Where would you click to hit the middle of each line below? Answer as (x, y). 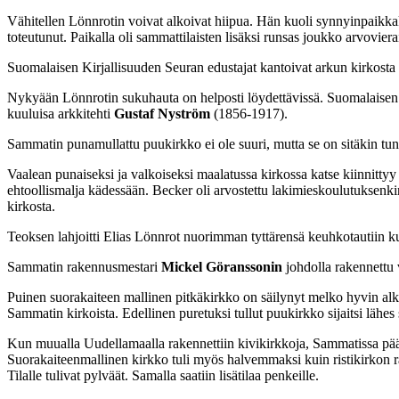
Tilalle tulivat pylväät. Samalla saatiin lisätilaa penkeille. (163, 375)
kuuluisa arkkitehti (61, 113)
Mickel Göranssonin (222, 266)
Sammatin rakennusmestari (84, 266)
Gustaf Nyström (162, 113)
